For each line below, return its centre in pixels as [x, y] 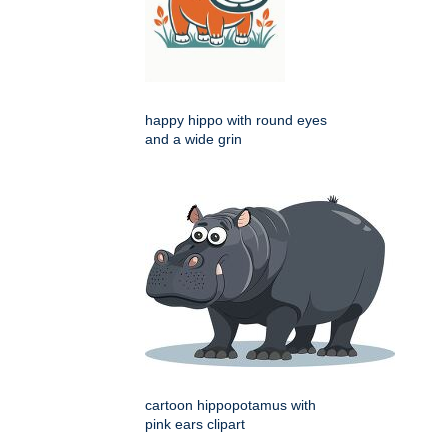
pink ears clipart [195, 424]
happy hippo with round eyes [236, 120]
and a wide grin [193, 139]
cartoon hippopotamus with [230, 405]
